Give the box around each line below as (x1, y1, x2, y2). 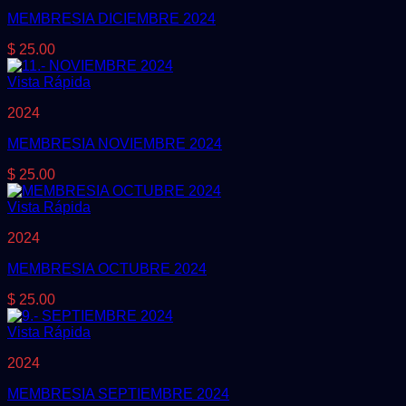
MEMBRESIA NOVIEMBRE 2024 (7, 135, 222, 151)
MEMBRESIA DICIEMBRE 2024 (7, 10, 216, 26)
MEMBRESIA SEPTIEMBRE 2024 (7, 385, 229, 401)
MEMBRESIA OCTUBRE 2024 (7, 260, 207, 276)
